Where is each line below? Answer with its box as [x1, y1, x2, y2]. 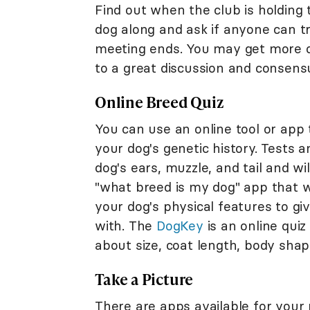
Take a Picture [95, 268, 194, 291]
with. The [95, 217, 157, 235]
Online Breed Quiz [95, 91, 224, 113]
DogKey [156, 217, 203, 235]
